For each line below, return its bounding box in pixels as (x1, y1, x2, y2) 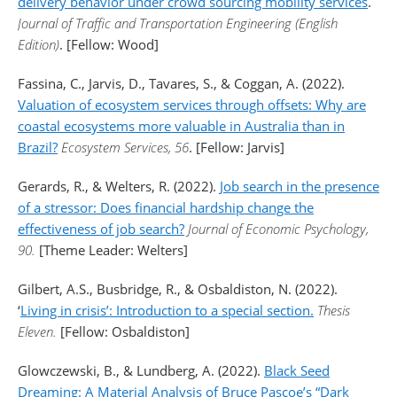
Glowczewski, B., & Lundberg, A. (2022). (18, 362, 264, 379)
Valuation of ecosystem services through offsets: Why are (18, 96, 366, 113)
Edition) (18, 35, 59, 53)
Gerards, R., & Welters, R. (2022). (18, 177, 220, 195)
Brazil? (18, 138, 58, 156)
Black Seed (264, 362, 330, 379)
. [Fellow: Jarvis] (189, 138, 284, 156)
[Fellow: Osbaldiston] (60, 323, 190, 340)
